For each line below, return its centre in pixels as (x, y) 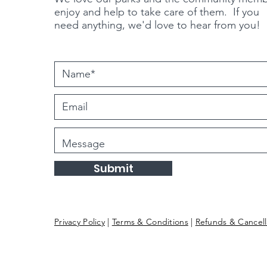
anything (102, 25)
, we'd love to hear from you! (191, 25)
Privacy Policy (80, 222)
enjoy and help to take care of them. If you (157, 12)
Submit (113, 168)
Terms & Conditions (150, 222)
